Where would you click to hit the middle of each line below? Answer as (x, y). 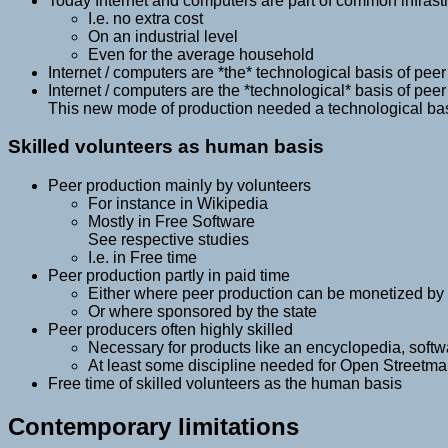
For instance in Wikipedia (178, 204)
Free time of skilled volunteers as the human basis (225, 384)
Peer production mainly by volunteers (179, 186)
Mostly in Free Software (171, 222)
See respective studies (168, 240)
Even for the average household (201, 54)
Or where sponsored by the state (202, 312)
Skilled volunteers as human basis (166, 147)
